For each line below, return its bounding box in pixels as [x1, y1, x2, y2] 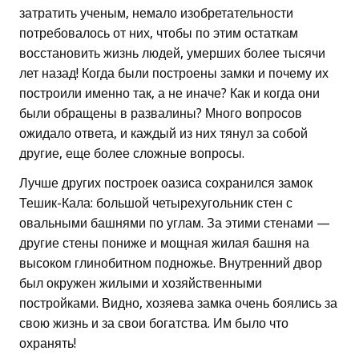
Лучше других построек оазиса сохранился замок [19, 175, 313, 192]
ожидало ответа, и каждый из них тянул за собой [19, 126, 308, 142]
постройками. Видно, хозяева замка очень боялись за [19, 296, 337, 312]
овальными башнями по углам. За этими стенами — [19, 216, 330, 232]
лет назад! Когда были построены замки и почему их [19, 66, 329, 82]
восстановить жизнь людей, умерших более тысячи [19, 46, 325, 62]
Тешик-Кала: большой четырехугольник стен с [19, 196, 292, 212]
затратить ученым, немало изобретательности [19, 6, 293, 22]
